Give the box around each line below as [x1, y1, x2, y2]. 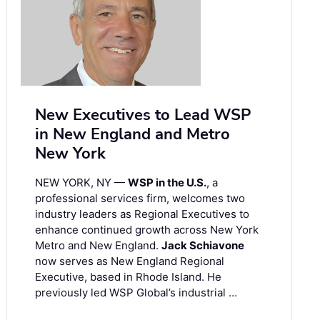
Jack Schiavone [161, 239, 244, 253]
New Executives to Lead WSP [35, 104, 251, 126]
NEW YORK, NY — [35, 176, 128, 190]
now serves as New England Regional [35, 254, 224, 269]
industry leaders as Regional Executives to [35, 207, 249, 221]
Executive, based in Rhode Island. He [35, 270, 221, 284]
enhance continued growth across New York [35, 223, 259, 237]
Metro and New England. [35, 239, 161, 253]
